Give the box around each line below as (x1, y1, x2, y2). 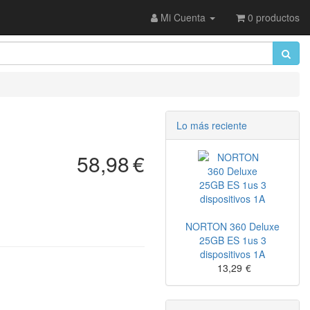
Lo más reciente (176, 118, 247, 132)
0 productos (245, 10, 300, 24)
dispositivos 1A (200, 247, 265, 261)
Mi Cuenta (158, 10, 206, 24)
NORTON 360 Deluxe (185, 219, 280, 233)
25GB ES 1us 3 (199, 233, 266, 247)
